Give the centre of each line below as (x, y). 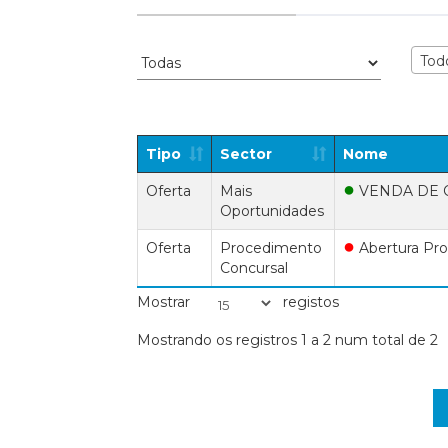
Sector (246, 154)
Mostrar (165, 301)
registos (309, 301)
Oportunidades (272, 211)
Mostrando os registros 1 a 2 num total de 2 (287, 340)
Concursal (254, 268)
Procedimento (271, 248)
